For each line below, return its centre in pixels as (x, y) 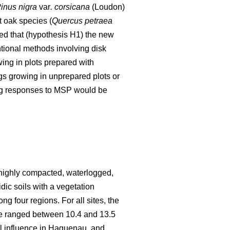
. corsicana (70, 7)
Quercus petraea (82, 21)
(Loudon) (107, 7)
